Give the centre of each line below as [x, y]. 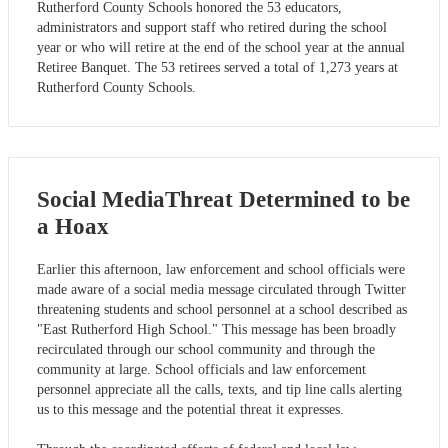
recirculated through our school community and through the [206, 350]
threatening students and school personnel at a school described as [222, 310]
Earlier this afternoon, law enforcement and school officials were [221, 270]
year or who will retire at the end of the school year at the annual [221, 48]
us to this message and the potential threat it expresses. [190, 410]
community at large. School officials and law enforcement [201, 370]
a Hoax [73, 227]
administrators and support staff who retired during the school [212, 28]
